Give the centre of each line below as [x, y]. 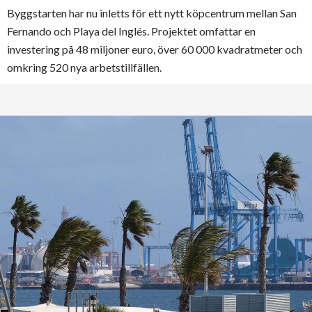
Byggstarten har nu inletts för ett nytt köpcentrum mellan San [152, 13]
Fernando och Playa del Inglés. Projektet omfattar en [131, 31]
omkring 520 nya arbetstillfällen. [84, 67]
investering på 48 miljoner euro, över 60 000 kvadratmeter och [155, 49]
